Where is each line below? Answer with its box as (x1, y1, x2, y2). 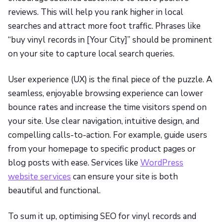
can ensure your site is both (71, 171, 178, 183)
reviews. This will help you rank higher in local (8, 6, 183, 18)
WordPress (140, 157, 183, 169)
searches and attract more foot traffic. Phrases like (8, 20, 201, 32)
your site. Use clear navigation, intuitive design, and (8, 115, 199, 127)
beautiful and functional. (8, 185, 101, 197)
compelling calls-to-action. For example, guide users (8, 129, 207, 141)
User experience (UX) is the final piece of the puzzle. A (8, 74, 212, 86)
